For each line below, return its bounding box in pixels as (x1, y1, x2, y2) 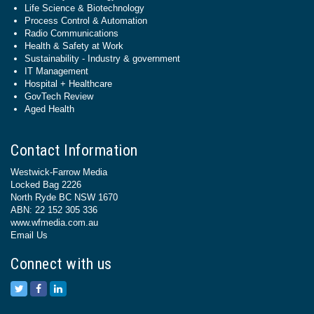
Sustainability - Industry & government (25, 53, 180, 64)
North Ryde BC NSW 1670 (11, 192, 118, 203)
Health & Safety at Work (25, 41, 123, 51)
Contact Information (11, 142, 138, 159)
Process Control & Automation (25, 15, 147, 26)
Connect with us (11, 255, 112, 273)
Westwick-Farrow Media (11, 167, 107, 177)
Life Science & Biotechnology (25, 3, 144, 13)
